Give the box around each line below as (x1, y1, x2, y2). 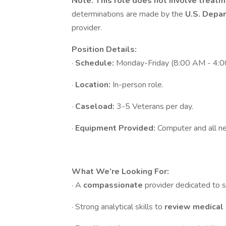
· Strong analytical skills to (72, 201, 164, 212)
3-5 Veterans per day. (117, 101, 193, 112)
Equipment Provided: (75, 123, 157, 134)
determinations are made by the (72, 9, 185, 20)
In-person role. (112, 79, 163, 90)
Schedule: (75, 58, 116, 69)
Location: (75, 79, 112, 90)
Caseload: (75, 101, 117, 112)
